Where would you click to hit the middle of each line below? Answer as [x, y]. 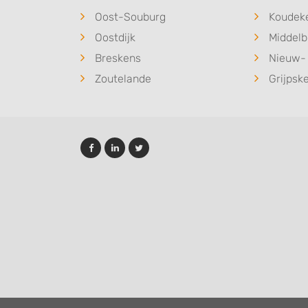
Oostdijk [115, 37]
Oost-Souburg [130, 16]
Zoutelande [123, 78]
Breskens [118, 58]
